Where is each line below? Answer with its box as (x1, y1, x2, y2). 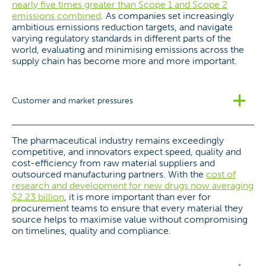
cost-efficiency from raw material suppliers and (12, 157, 215, 169)
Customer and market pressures (12, 95, 133, 106)
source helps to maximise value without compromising (12, 214, 248, 225)
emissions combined (12, 10, 101, 21)
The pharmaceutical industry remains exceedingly (12, 135, 224, 146)
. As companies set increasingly (101, 10, 234, 21)
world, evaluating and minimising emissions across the (12, 44, 244, 55)
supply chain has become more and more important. (12, 55, 237, 66)
